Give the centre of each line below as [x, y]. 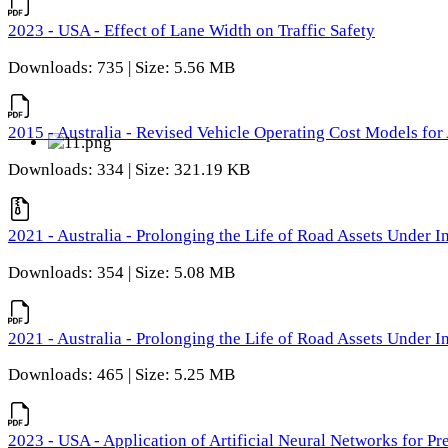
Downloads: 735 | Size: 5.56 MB [121, 67]
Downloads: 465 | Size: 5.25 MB [121, 375]
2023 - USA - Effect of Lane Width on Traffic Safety [191, 30]
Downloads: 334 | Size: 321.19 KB [129, 170]
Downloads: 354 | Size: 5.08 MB [121, 272]
